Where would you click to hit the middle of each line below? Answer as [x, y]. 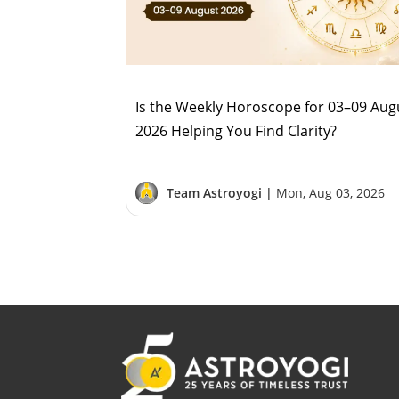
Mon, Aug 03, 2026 [331, 192]
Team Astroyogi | [222, 192]
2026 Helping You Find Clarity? [236, 130]
